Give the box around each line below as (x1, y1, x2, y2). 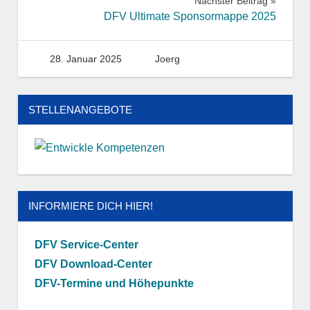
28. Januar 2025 (50, 53, 122, 64)
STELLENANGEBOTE (28, 103, 132, 116)
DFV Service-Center (34, 238, 138, 250)
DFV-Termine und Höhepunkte (34, 277, 194, 289)
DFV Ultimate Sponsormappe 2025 (103, 10, 276, 22)
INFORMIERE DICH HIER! (28, 200, 153, 212)
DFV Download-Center (34, 257, 152, 270)
